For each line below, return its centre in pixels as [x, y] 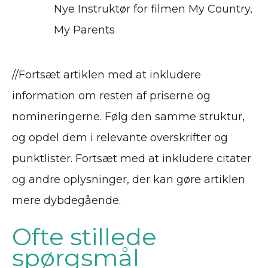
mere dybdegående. [66, 201]
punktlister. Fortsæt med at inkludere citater [132, 159]
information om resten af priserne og [111, 96]
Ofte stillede [84, 237]
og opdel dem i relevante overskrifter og [120, 138]
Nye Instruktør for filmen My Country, [153, 9]
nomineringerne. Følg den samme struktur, [128, 117]
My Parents [84, 30]
